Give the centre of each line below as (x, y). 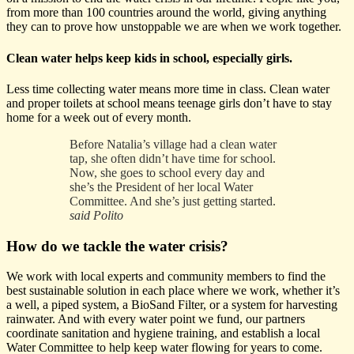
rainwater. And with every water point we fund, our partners (156, 319)
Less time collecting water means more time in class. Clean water (168, 88)
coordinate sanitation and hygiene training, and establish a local (163, 333)
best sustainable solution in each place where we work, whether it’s (173, 291)
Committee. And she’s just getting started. (173, 201)
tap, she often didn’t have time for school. (173, 158)
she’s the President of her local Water (161, 186)
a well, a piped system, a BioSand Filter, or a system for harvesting (172, 305)
